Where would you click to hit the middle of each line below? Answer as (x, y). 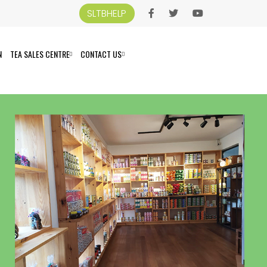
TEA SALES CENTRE (40, 54)
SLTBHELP (107, 13)
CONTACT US (101, 54)
